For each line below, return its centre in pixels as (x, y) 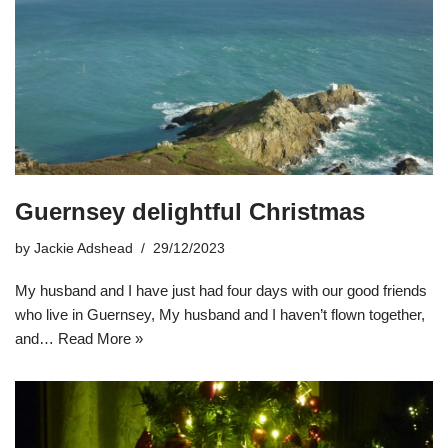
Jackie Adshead (83, 248)
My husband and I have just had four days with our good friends (221, 290)
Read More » (100, 338)
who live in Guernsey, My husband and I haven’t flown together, (220, 314)
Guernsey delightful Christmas (190, 211)
